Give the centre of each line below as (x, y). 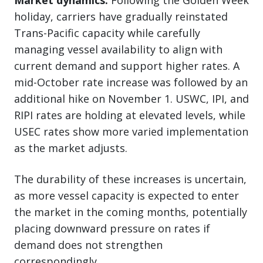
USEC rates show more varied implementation (131, 131)
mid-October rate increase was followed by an (131, 82)
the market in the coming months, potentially (131, 212)
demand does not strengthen (88, 245)
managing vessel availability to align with (118, 49)
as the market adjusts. (71, 148)
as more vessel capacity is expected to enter (127, 195)
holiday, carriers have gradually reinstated (121, 16)
